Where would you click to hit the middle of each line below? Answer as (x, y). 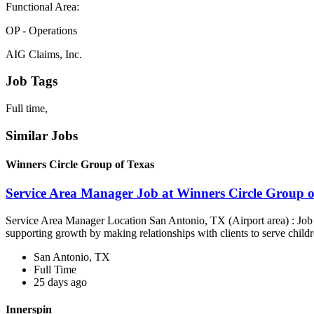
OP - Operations (41, 30)
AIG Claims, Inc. (44, 54)
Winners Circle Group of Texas (80, 164)
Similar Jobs (42, 135)
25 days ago (60, 282)
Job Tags (32, 81)
